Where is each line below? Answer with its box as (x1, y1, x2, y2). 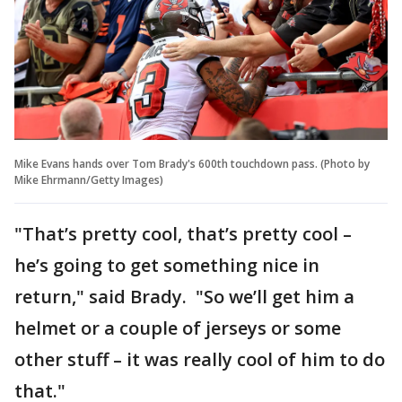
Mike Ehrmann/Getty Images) (14, 171, 163, 188)
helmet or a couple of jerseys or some (14, 315, 341, 340)
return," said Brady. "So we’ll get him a (14, 284, 354, 309)
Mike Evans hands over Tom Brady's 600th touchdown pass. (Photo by (14, 155, 370, 171)
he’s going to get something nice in (14, 252, 319, 277)
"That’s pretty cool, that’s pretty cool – (14, 221, 352, 246)
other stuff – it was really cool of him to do (14, 346, 385, 371)
